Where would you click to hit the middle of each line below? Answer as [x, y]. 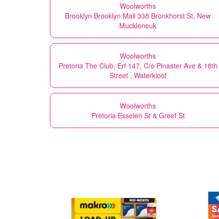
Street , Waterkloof [138, 75]
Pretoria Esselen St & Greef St [138, 115]
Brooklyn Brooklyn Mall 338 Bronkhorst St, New [138, 15]
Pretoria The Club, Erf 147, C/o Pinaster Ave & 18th [138, 65]
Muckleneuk [138, 25]
